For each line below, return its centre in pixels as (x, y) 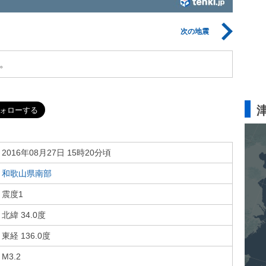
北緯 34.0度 (24, 215)
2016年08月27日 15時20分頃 (56, 153)
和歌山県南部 (27, 173)
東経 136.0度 (26, 236)
